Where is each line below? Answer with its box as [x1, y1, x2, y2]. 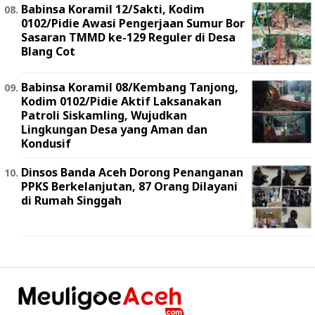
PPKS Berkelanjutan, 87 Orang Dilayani [21, 179, 238, 194]
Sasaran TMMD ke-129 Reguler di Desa [21, 30, 236, 45]
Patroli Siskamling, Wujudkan [21, 108, 187, 123]
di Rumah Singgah [21, 193, 122, 208]
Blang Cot [21, 44, 75, 59]
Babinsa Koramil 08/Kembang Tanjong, [21, 79, 238, 95]
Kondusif [21, 136, 71, 151]
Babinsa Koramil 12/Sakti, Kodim [21, 1, 205, 17]
